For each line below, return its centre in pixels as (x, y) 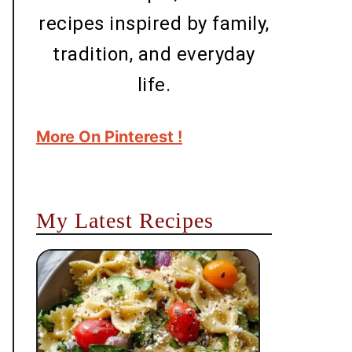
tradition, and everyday (154, 55)
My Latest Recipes (125, 221)
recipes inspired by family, (154, 24)
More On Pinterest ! (109, 137)
